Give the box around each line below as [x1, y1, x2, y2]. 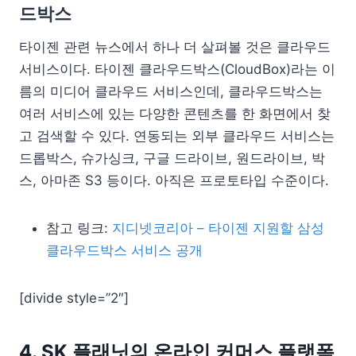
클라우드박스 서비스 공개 [46, 242, 203, 258]
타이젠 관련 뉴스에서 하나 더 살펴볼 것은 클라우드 [19, 38, 331, 55]
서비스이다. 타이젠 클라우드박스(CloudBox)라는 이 [19, 60, 335, 77]
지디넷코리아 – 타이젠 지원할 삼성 [112, 219, 324, 236]
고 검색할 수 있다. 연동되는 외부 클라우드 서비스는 [19, 127, 335, 144]
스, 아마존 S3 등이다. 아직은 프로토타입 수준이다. [19, 172, 329, 188]
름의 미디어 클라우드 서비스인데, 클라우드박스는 [19, 83, 323, 99]
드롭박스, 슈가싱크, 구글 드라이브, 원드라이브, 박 [19, 149, 325, 166]
